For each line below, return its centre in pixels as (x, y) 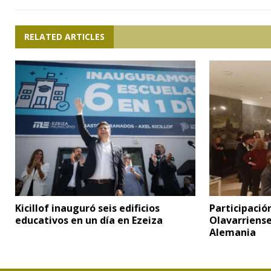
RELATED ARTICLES (64, 37)
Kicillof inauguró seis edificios (87, 208)
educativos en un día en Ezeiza (89, 220)
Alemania (233, 233)
